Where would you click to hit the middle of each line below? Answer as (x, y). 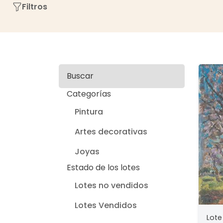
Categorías (89, 94)
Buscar (80, 76)
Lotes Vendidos (106, 205)
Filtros (35, 7)
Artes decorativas (111, 132)
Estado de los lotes (103, 167)
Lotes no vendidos (111, 185)
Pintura (89, 112)
